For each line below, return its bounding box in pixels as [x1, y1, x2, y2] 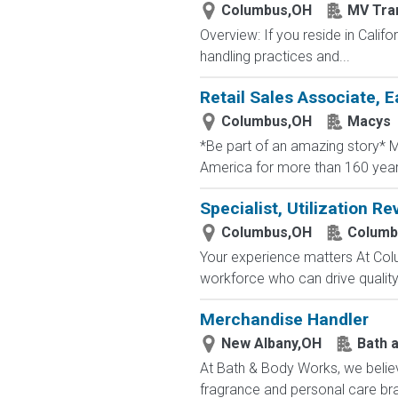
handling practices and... [199, 48, 350, 65]
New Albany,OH [220, 335, 322, 352]
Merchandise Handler [199, 309, 369, 330]
